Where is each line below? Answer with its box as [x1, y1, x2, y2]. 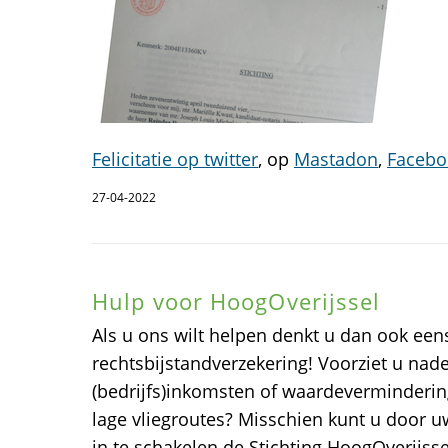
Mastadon [294, 147, 378, 171]
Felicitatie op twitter [92, 147, 258, 171]
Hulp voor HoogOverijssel [92, 286, 381, 316]
